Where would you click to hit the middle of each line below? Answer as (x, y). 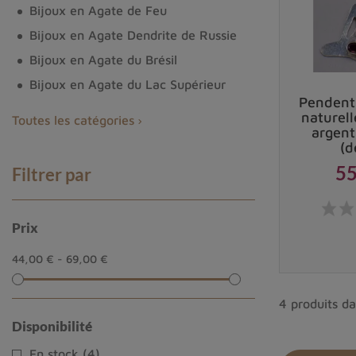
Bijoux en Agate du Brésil (103, 60)
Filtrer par (51, 175)
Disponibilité (52, 327)
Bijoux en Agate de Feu (98, 11)
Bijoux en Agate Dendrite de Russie (133, 35)
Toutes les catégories (73, 120)
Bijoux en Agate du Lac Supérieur (127, 85)
